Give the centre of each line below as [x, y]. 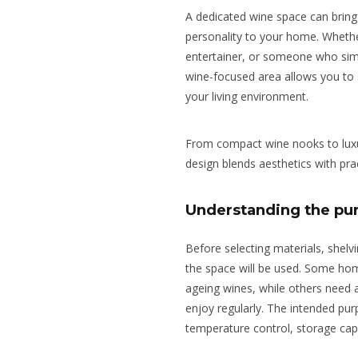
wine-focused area [235, 77]
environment [273, 97]
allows [301, 77]
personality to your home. [254, 37]
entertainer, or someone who [263, 57]
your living [213, 97]
